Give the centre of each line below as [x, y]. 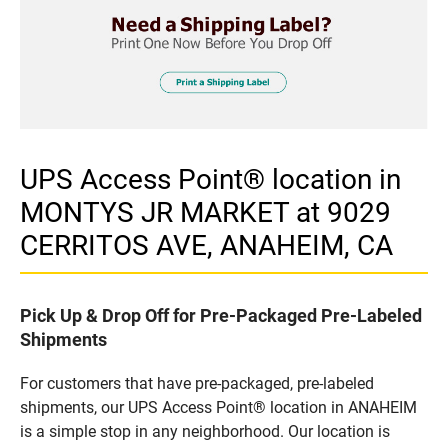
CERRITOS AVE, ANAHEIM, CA [206, 245]
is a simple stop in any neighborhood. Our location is [205, 431]
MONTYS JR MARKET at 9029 [205, 212]
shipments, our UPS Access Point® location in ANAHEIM [218, 407]
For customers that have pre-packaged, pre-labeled [197, 383]
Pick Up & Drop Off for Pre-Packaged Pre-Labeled [221, 315]
